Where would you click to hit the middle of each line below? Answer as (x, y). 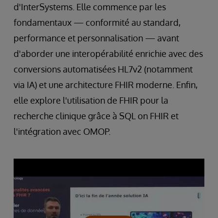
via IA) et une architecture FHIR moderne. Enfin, (106, 85)
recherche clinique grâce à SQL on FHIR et (96, 116)
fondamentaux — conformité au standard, (97, 22)
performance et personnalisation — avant (96, 38)
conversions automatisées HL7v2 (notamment (103, 69)
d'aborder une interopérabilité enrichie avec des (108, 54)
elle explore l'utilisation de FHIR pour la (91, 100)
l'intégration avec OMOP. (62, 131)
